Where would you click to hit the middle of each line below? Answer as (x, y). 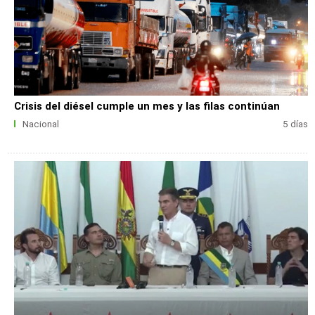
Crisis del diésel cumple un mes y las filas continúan (147, 107)
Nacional (40, 124)
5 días (295, 124)
